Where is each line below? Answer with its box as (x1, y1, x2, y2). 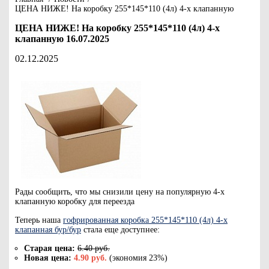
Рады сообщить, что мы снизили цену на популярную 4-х (15, 187, 225, 196)
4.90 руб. (74, 253, 107, 262)
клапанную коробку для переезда (15, 197, 134, 206)
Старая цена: (24, 244, 75, 253)
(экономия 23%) (107, 253, 168, 262)
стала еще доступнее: (81, 225, 160, 234)
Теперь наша (15, 216, 63, 225)
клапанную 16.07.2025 (15, 34, 109, 44)
